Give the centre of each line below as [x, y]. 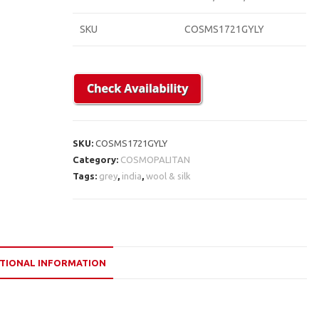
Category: [97, 159]
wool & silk [169, 176]
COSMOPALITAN [156, 159]
